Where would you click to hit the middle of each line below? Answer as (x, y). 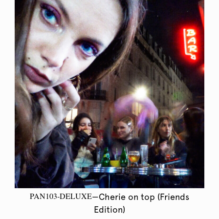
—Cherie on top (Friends (141, 197)
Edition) (109, 209)
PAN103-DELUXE (61, 196)
